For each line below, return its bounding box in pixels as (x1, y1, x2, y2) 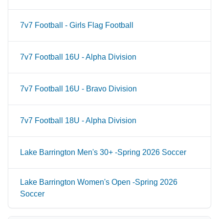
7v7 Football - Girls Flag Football (20, 21, 133, 29)
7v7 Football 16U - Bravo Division (20, 85, 137, 93)
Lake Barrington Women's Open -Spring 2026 (20, 178, 177, 186)
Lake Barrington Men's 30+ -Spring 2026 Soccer (20, 148, 186, 156)
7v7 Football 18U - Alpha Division (20, 116, 136, 125)
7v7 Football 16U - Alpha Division (20, 53, 136, 61)
